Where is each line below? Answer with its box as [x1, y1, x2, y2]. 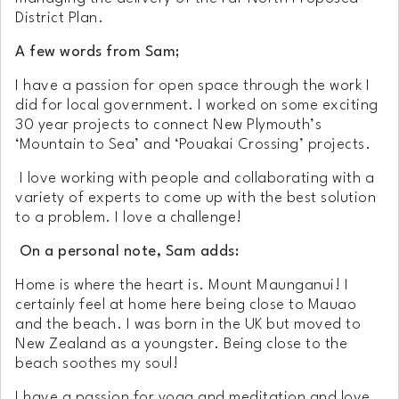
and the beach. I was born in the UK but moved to [15, 316, 361, 332]
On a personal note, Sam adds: [19, 243, 239, 259]
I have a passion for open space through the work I [15, 77, 370, 94]
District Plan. [15, 10, 103, 26]
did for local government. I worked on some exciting [15, 97, 379, 113]
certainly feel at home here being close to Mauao [15, 297, 356, 313]
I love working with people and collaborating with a [15, 170, 374, 186]
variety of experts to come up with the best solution [15, 190, 376, 206]
